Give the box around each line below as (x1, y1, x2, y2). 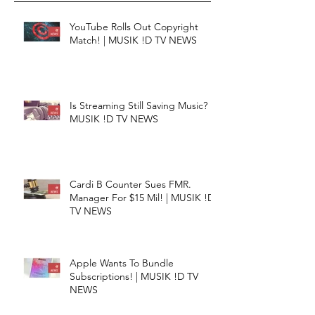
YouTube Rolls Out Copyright (70, 20, 198, 33)
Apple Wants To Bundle (70, 256, 174, 269)
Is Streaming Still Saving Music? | (70, 98, 212, 112)
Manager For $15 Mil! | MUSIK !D (70, 191, 214, 204)
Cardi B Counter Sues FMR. (70, 177, 191, 191)
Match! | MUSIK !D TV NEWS (70, 33, 197, 46)
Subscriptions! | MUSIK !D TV (70, 269, 198, 283)
